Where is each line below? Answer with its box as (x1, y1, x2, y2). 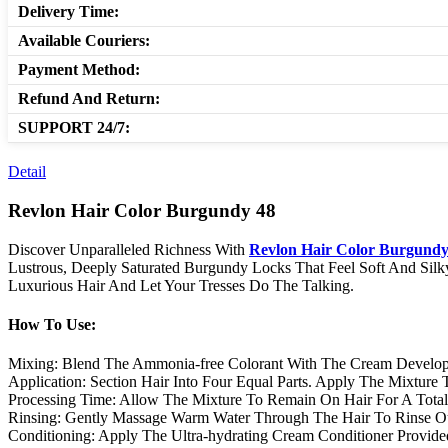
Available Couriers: (18, 32, 150, 50)
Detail (8, 163, 46, 181)
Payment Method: (18, 61, 140, 79)
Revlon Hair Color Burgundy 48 (8, 200, 276, 221)
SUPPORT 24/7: (18, 119, 130, 137)
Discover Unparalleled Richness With (8, 240, 249, 258)
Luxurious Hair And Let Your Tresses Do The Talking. (8, 276, 354, 294)
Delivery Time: (18, 3, 119, 21)
